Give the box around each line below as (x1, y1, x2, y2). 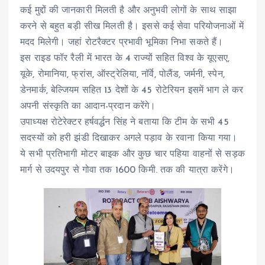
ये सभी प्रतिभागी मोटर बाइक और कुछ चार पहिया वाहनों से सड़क (20, 149, 245, 159)
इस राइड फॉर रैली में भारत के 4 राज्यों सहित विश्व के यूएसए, (20, 53, 230, 63)
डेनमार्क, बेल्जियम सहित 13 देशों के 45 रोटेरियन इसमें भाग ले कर (20, 85, 244, 95)
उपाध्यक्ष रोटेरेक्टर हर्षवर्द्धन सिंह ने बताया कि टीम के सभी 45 (20, 117, 229, 127)
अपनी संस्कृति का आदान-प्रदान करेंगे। (20, 101, 156, 111)
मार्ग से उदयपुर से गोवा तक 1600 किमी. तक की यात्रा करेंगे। (20, 165, 234, 175)
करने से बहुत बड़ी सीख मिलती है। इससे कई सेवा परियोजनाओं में (20, 21, 244, 31)
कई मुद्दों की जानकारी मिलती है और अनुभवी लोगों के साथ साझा (20, 5, 237, 15)
